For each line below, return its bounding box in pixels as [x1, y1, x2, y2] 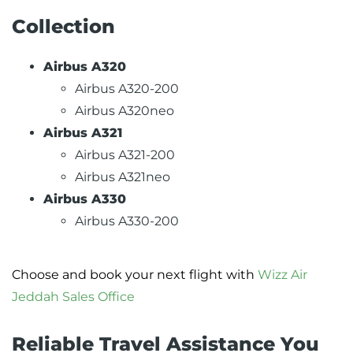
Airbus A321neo [75, 169, 170, 185]
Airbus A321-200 [75, 147, 175, 163]
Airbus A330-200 [75, 214, 179, 229]
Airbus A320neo [75, 103, 174, 119]
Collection [12, 15, 115, 39]
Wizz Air [258, 267, 307, 283]
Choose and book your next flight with [12, 267, 258, 283]
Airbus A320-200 [75, 81, 179, 97]
